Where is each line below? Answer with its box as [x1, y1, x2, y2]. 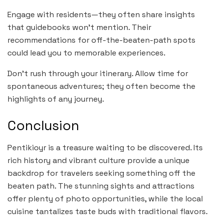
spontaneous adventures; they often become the [7, 81, 195, 92]
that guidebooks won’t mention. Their [7, 22, 151, 33]
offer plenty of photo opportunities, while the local [7, 193, 203, 204]
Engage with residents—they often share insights [7, 9, 195, 20]
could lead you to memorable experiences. [7, 48, 165, 58]
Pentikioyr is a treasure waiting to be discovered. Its [7, 142, 203, 153]
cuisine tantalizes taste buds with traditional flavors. [7, 206, 208, 217]
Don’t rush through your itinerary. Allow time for [7, 68, 188, 79]
